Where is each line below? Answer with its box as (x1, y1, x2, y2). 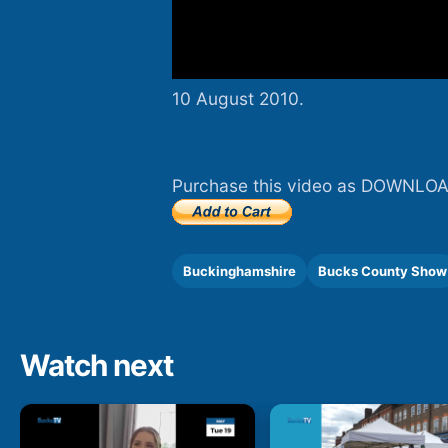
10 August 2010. (172, 88, 304, 110)
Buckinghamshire (183, 262, 296, 279)
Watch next (20, 346, 173, 383)
